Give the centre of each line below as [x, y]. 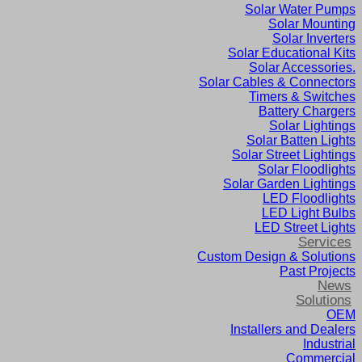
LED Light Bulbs [309, 213]
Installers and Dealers [293, 329]
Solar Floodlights [307, 169]
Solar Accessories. [302, 67]
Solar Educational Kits [292, 53]
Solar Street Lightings [294, 155]
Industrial [329, 344]
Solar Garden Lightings [289, 184]
